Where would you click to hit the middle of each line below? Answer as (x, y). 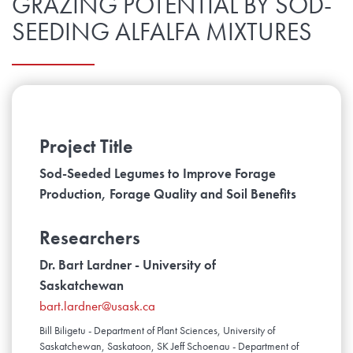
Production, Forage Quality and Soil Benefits (168, 194)
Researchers (90, 238)
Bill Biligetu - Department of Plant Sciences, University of (157, 331)
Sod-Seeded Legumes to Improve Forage (158, 174)
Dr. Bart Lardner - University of (128, 265)
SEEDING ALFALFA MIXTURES (162, 32)
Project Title (86, 147)
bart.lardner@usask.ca (97, 306)
